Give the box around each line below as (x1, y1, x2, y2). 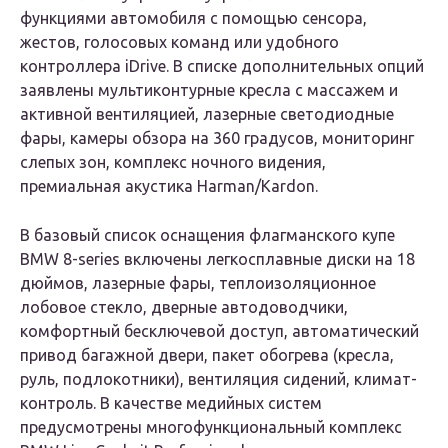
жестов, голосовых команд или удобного (20, 33, 339, 52)
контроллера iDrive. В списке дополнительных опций (20, 57, 424, 76)
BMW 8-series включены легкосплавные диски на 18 (20, 250, 415, 269)
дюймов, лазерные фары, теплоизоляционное (20, 274, 376, 293)
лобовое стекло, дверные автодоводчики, (20, 298, 348, 317)
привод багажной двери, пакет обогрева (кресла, (20, 346, 394, 365)
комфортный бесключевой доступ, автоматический (20, 322, 419, 341)
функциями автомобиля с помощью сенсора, (20, 9, 367, 28)
